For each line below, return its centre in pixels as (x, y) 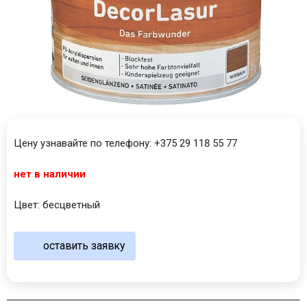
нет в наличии (50, 174)
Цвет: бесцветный (57, 205)
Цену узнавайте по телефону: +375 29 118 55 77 (125, 143)
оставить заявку (84, 246)
